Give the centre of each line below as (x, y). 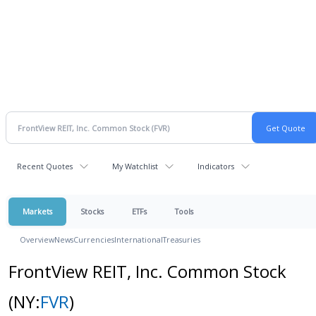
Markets (37, 211)
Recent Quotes (45, 166)
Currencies (94, 239)
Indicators (216, 166)
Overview (37, 239)
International (139, 239)
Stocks (92, 211)
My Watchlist (135, 166)
